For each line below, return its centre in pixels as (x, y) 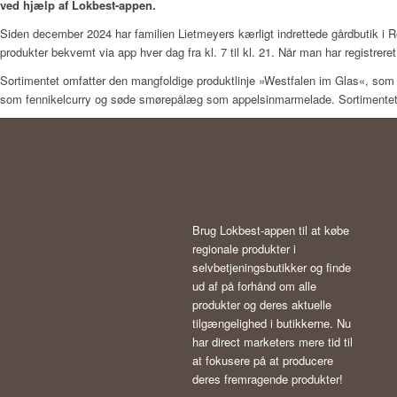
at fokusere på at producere (263, 361)
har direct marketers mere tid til (272, 342)
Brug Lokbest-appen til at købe (271, 230)
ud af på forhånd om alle (254, 286)
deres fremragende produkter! (268, 379)
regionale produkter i (244, 249)
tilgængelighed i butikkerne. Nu (272, 323)
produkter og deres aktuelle (262, 305)
